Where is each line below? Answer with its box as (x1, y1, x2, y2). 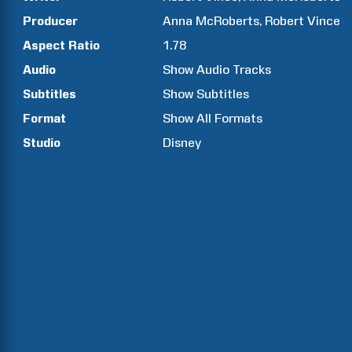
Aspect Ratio (23, 38, 100, 53)
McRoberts (196, 13, 260, 28)
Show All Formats (163, 111, 263, 126)
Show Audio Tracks (163, 62, 272, 77)
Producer (23, 13, 78, 28)
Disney (163, 135, 202, 150)
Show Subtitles (163, 86, 250, 101)
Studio (23, 135, 60, 150)
